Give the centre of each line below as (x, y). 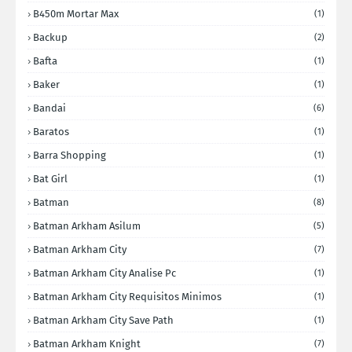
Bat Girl (50, 179)
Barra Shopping (70, 155)
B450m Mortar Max (76, 14)
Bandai (49, 108)
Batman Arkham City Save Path (103, 320)
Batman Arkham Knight (87, 344)
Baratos (51, 132)
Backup (50, 37)
